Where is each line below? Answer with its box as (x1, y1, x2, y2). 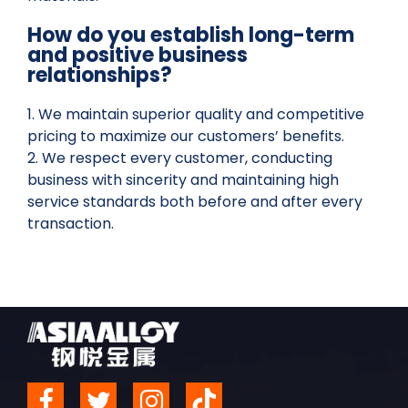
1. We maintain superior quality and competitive (27, 104, 364, 126)
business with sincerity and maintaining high (27, 169, 339, 191)
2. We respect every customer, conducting (27, 148, 332, 169)
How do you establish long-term (27, 21, 354, 50)
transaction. (27, 213, 114, 235)
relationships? (27, 61, 172, 90)
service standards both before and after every (27, 191, 362, 213)
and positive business (27, 41, 248, 70)
